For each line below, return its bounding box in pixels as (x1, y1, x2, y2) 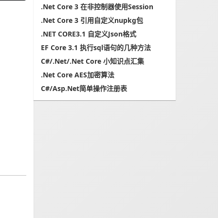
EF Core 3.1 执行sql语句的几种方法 (40, 43, 151, 52)
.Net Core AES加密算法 (40, 70, 114, 79)
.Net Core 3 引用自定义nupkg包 (40, 16, 143, 25)
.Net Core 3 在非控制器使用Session (40, 2, 153, 11)
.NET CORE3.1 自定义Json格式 (40, 29, 136, 38)
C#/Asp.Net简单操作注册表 (40, 84, 127, 93)
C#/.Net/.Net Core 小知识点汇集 (40, 56, 144, 66)
